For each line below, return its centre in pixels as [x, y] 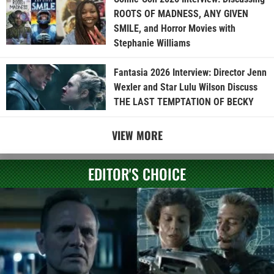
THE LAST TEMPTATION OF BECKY [183, 102]
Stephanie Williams [152, 43]
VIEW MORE [137, 135]
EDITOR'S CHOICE [137, 174]
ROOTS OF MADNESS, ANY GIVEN [181, 14]
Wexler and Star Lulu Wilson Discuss [185, 87]
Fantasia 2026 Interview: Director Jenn [190, 72]
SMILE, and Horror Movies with [174, 29]
